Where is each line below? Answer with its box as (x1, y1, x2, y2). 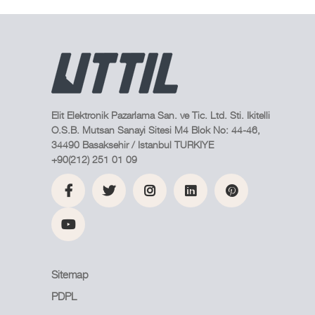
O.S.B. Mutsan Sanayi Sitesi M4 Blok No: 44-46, (51, 124, 260, 136)
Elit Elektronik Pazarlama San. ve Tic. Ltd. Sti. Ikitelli (51, 109, 270, 121)
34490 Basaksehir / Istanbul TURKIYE (51, 139, 214, 150)
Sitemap (51, 268, 89, 281)
